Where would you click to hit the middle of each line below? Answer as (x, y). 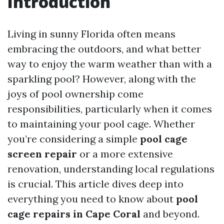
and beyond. (170, 214)
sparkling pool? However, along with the (102, 79)
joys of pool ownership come (75, 94)
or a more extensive (125, 154)
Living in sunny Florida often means (91, 34)
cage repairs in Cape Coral (74, 214)
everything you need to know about (92, 199)
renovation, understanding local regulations (111, 169)
